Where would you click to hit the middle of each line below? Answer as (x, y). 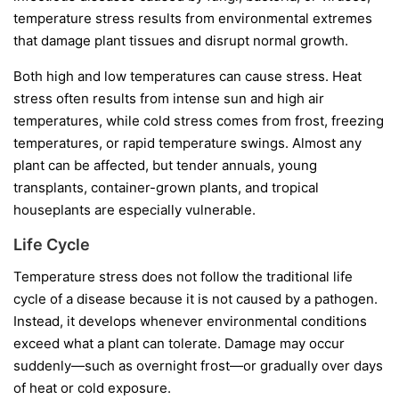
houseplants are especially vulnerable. (134, 209)
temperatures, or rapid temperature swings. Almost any (187, 142)
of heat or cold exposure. (92, 387)
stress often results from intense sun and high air (169, 98)
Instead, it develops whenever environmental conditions (190, 321)
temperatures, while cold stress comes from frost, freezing (199, 120)
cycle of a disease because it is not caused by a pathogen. (195, 298)
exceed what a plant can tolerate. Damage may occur (179, 343)
